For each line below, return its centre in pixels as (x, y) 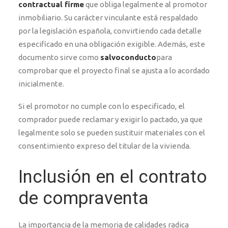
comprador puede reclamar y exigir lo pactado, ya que (110, 119)
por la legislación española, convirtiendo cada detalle (110, 31)
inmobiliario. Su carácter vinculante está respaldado (108, 18)
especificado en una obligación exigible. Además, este (112, 44)
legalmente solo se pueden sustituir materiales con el (112, 133)
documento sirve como (59, 57)
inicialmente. (41, 84)
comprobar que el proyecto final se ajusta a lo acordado (114, 70)
